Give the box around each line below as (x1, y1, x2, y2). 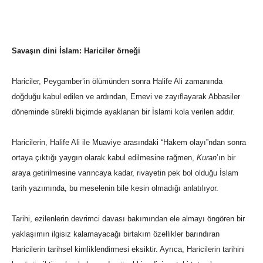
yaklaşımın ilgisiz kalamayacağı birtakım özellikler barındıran (12, 230, 220, 239)
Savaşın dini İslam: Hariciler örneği (12, 46, 140, 56)
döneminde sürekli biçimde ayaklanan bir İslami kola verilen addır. (12, 107, 235, 117)
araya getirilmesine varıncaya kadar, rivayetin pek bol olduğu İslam (12, 168, 238, 178)
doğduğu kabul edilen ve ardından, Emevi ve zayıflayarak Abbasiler (12, 92, 240, 102)
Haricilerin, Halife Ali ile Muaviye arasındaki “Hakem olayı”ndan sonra (12, 138, 246, 147)
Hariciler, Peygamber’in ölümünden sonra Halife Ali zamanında (12, 77, 222, 86)
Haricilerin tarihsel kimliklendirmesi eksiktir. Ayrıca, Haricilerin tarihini (12, 245, 245, 254)
